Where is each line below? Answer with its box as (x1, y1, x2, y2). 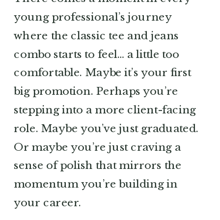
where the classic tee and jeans (14, 28, 179, 42)
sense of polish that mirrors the (14, 159, 182, 172)
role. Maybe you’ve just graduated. (14, 121, 199, 135)
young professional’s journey (14, 10, 172, 24)
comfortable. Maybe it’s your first (14, 66, 192, 79)
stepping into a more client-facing (14, 103, 196, 116)
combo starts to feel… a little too (14, 47, 180, 61)
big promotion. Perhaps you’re (14, 84, 178, 98)
